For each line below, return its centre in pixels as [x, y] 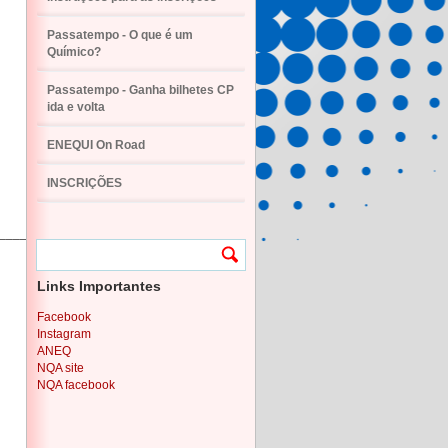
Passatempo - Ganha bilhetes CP [140, 90]
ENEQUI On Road [96, 145]
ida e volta [76, 107]
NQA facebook [76, 384]
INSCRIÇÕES [84, 183]
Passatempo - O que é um [120, 35]
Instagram [64, 333]
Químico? [74, 52]
